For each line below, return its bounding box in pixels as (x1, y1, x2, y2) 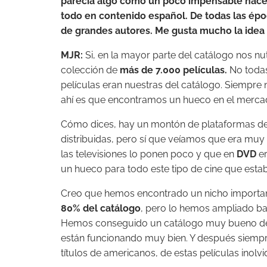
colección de (61, 64, 120, 76)
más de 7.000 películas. (120, 64, 227, 76)
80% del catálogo (61, 203, 141, 214)
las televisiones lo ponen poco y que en (61, 148, 237, 160)
